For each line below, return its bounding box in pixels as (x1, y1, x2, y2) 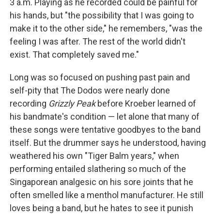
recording (10, 98, 48, 109)
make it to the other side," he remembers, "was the (10, 23, 202, 34)
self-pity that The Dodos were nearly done (10, 85, 170, 96)
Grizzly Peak (48, 98, 97, 109)
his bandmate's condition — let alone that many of (10, 111, 200, 122)
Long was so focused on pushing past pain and (10, 72, 190, 83)
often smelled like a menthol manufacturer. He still (10, 190, 203, 201)
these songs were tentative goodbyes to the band (10, 124, 201, 135)
